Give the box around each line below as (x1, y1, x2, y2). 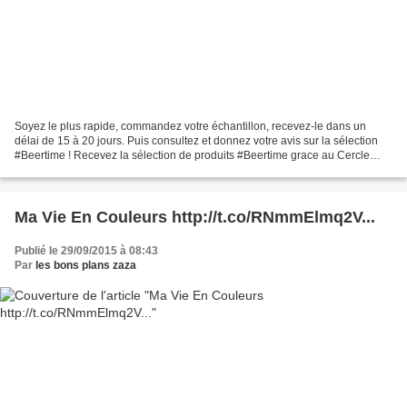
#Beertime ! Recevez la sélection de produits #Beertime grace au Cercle (15, 148, 370, 162)
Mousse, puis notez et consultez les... (15, 163, 197, 176)
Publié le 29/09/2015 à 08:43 (15, 243, 158, 257)
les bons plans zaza (35, 258, 136, 272)
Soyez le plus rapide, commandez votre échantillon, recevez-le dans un (15, 119, 366, 133)
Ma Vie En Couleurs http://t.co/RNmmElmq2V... (15, 207, 375, 226)
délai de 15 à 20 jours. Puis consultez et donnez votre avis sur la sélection (15, 134, 378, 147)
